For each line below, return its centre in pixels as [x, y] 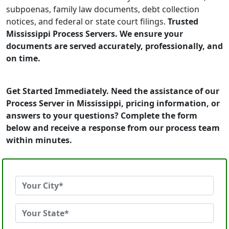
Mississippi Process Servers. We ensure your [95, 34]
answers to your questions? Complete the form [102, 116]
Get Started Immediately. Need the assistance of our [113, 91]
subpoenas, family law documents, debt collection [103, 9]
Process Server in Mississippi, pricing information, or [113, 103]
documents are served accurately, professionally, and [114, 46]
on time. [23, 58]
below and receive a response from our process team [113, 128]
